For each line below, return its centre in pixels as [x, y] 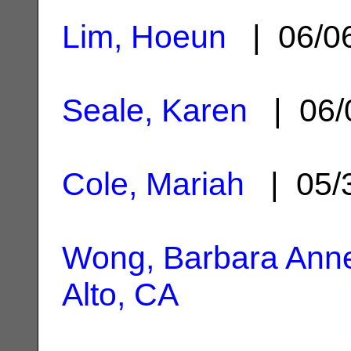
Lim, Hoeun [144, 36]
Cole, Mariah [153, 184]
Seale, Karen [155, 110]
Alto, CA [120, 294]
